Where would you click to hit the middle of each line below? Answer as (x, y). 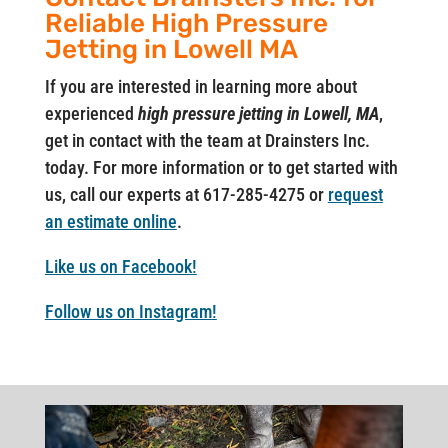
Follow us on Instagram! (130, 311)
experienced (91, 113)
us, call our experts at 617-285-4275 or (186, 194)
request (355, 194)
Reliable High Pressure (186, 23)
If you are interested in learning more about (200, 86)
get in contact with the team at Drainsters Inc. (207, 140)
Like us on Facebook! (120, 266)
